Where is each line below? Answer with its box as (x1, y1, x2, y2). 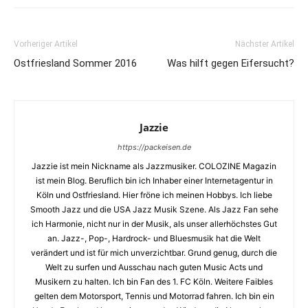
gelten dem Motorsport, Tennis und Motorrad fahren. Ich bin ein (34, 291, 274, 301)
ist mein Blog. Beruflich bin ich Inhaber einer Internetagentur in (35, 175, 273, 186)
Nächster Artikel (235, 39, 294, 49)
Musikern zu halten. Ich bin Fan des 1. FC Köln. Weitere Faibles (35, 276, 273, 287)
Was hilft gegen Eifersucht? (167, 57, 294, 69)
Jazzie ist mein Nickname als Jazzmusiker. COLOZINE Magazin (32, 161, 276, 171)
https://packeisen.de (117, 142, 191, 152)
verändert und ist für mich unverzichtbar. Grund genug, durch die (31, 247, 277, 258)
